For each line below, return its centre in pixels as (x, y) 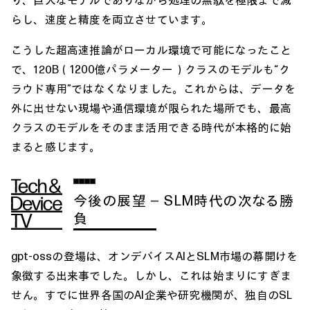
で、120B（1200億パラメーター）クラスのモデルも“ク (151, 69)
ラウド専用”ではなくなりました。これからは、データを (154, 88)
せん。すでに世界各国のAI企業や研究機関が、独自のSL (152, 294)
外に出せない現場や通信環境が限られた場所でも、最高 (151, 108)
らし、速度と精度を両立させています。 (112, 19)
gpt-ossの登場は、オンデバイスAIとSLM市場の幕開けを (155, 256)
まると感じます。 (56, 146)
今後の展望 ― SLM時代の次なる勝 (184, 201)
